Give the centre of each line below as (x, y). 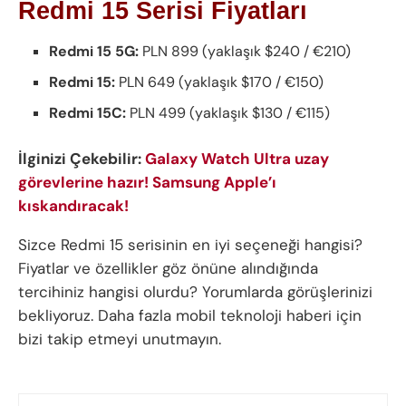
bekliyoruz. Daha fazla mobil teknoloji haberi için (190, 315)
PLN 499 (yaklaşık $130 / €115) (228, 112)
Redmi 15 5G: (94, 51)
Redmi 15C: (88, 112)
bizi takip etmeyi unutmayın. (120, 338)
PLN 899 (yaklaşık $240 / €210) (245, 51)
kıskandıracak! (73, 205)
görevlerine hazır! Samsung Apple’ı (147, 182)
